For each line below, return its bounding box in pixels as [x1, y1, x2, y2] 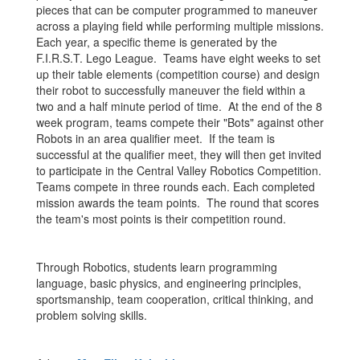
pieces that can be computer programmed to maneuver [36, 2, 317, 18]
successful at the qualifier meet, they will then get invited [36, 146, 321, 162]
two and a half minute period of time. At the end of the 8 [36, 98, 322, 114]
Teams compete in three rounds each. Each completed [36, 178, 315, 194]
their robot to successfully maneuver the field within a [36, 82, 305, 98]
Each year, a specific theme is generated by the [36, 34, 277, 50]
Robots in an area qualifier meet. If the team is [36, 130, 275, 146]
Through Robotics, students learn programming [36, 259, 277, 275]
